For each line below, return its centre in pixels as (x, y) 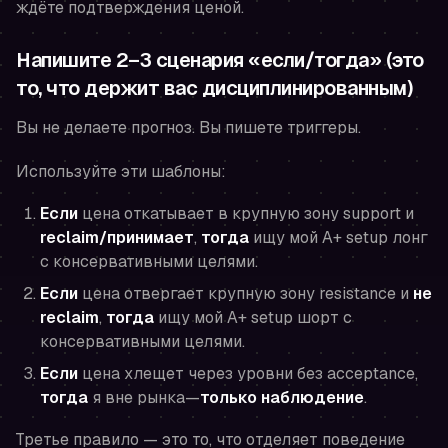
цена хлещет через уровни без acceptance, (248, 374)
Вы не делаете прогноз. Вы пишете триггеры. (188, 128)
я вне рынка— (144, 398)
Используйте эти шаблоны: (121, 172)
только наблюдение (282, 398)
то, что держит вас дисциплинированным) (214, 88)
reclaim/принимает (117, 238)
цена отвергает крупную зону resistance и (245, 294)
